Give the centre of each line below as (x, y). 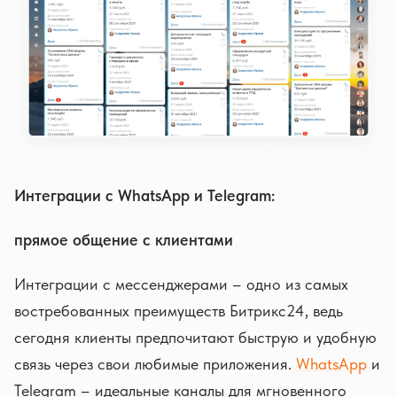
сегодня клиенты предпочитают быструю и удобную (195, 337)
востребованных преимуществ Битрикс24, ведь (179, 310)
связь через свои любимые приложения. (155, 363)
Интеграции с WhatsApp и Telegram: (144, 195)
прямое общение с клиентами (124, 239)
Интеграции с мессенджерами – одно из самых (181, 284)
